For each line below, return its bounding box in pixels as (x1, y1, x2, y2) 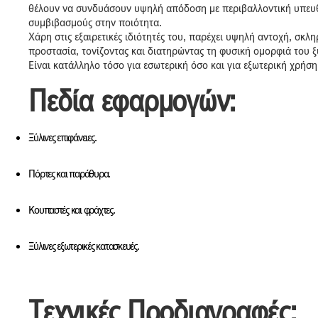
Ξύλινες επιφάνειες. (28, 129, 97, 144)
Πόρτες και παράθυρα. (28, 165, 111, 180)
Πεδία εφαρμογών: (28, 82, 236, 119)
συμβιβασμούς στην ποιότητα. (28, 14, 163, 29)
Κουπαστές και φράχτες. (28, 202, 115, 216)
